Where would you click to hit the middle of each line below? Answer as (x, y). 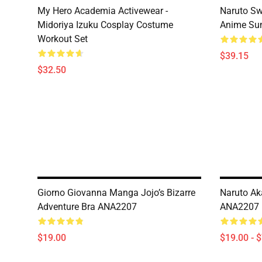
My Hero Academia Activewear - (103, 11)
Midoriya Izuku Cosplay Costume (105, 25)
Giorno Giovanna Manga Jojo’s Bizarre (116, 193)
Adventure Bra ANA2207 (87, 207)
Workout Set (63, 39)
